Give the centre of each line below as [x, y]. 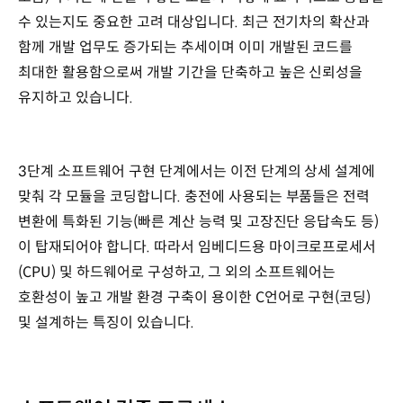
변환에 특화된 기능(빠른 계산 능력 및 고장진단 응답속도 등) [199, 221]
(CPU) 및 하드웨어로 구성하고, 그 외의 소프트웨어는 [177, 272]
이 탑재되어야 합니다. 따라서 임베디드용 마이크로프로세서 [197, 246]
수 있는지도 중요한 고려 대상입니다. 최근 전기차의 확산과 [194, 22]
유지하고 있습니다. [77, 98]
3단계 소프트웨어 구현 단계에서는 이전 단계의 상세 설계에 [197, 171]
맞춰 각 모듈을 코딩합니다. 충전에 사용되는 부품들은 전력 [194, 196]
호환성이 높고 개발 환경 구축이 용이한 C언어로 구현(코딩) [195, 297]
